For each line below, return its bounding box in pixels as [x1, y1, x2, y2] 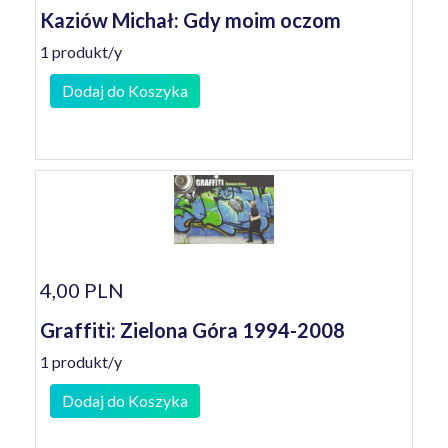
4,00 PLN [40, 278, 124, 302]
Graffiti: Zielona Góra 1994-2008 [40, 318, 345, 342]
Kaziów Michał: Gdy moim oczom [40, 8, 341, 32]
